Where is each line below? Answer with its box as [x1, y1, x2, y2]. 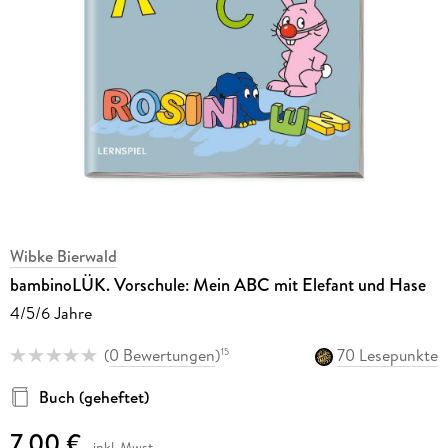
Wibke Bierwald [9, 244, 117, 267]
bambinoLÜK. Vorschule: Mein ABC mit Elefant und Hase [9, 271, 426, 298]
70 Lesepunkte [337, 344, 439, 367]
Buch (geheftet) [38, 386, 149, 409]
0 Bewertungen [108, 344, 215, 367]
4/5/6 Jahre [9, 301, 92, 324]
